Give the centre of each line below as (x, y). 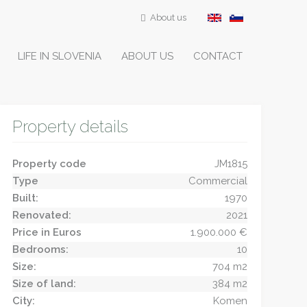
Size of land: (44, 284)
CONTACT (218, 56)
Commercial (218, 181)
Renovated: (41, 215)
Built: (25, 198)
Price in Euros (47, 232)
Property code (49, 164)
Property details (70, 126)
